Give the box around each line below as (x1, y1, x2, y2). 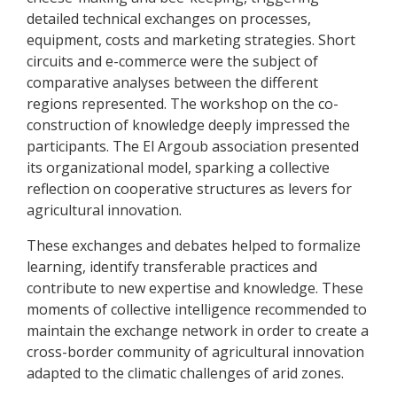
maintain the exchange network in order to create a (27, 321, 369, 341)
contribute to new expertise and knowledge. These (27, 278, 363, 299)
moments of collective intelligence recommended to (27, 300, 367, 320)
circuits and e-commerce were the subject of (27, 51, 318, 72)
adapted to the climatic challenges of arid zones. (27, 363, 344, 384)
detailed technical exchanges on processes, (27, 9, 311, 29)
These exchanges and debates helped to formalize (27, 236, 361, 256)
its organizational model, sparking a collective (27, 158, 330, 178)
